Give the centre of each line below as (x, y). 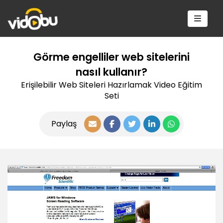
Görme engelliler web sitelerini (111, 57)
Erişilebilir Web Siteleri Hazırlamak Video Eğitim (111, 85)
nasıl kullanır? (111, 72)
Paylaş (64, 123)
